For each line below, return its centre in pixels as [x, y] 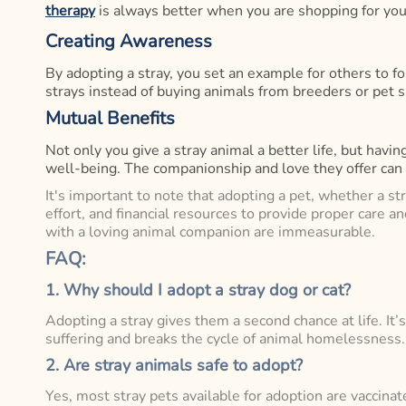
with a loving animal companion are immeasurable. [210, 232]
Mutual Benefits [110, 119]
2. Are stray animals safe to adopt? [174, 366]
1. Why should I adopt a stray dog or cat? [198, 290]
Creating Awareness [129, 42]
